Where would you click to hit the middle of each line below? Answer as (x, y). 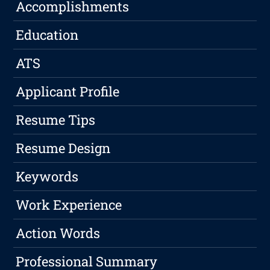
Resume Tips (56, 120)
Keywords (47, 177)
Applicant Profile (68, 92)
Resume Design (63, 148)
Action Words (58, 233)
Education (47, 35)
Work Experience (69, 205)
